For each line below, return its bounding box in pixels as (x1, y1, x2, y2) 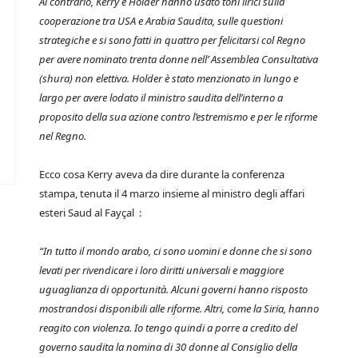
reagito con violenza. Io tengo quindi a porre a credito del (39, 320, 297, 335)
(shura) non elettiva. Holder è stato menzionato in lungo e (39, 71, 298, 86)
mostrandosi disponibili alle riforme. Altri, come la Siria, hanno (39, 301, 319, 316)
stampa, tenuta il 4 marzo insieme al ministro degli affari (39, 186, 304, 201)
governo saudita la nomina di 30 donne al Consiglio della (39, 340, 297, 354)
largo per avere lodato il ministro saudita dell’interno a (39, 90, 283, 105)
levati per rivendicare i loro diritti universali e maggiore (39, 263, 284, 277)
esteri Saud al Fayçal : (39, 205, 141, 220)
